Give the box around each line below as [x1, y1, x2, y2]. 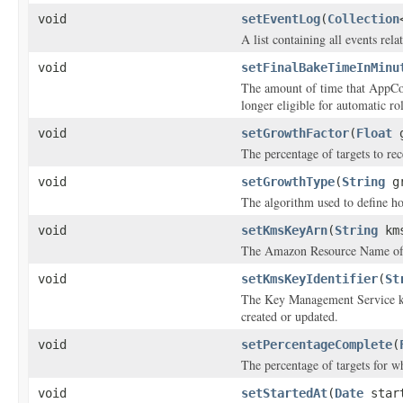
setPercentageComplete [241, 337, 392, 352]
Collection [327, 12, 399, 26]
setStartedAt [241, 386, 327, 400]
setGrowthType [241, 175, 335, 189]
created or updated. [241, 308, 338, 325]
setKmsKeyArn [241, 223, 327, 237]
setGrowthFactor [241, 126, 349, 140]
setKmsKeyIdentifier [241, 272, 378, 286]
